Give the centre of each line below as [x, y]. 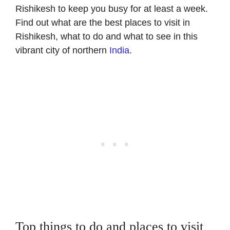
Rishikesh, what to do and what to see [94, 36]
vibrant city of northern [62, 50]
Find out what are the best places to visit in [103, 22]
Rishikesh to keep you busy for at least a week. [112, 8]
